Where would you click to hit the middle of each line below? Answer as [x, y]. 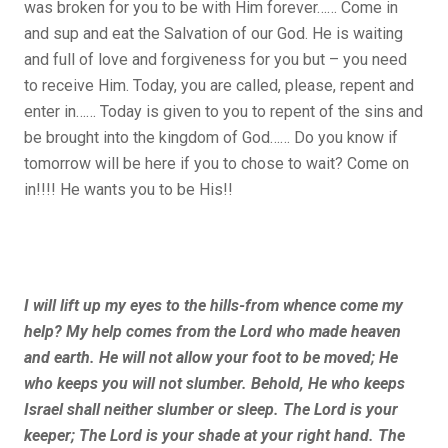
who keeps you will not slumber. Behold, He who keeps [214, 383]
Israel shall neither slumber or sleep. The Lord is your [211, 409]
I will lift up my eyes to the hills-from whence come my [213, 305]
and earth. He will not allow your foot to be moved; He [211, 357]
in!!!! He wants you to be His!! [128, 189]
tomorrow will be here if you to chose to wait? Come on [216, 163]
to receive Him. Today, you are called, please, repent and [219, 85]
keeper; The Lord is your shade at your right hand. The [214, 435]
